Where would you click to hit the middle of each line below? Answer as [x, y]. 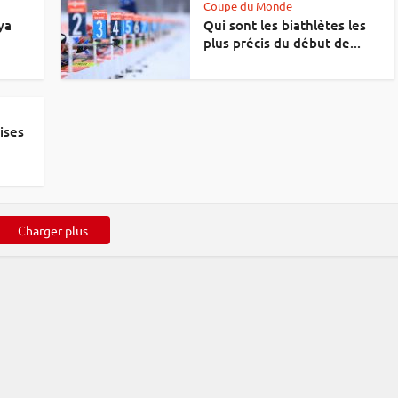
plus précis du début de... [282, 43]
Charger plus [52, 230]
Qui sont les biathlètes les [285, 25]
